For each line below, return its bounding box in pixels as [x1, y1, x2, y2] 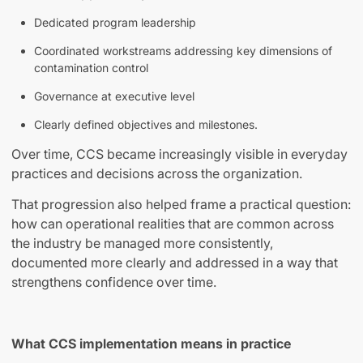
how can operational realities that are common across [11, 216, 334, 233]
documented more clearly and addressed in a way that [11, 254, 338, 271]
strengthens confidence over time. [11, 274, 216, 291]
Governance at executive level [34, 89, 194, 104]
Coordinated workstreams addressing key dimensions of [34, 44, 332, 58]
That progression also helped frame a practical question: [11, 196, 351, 213]
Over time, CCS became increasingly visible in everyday [11, 146, 348, 163]
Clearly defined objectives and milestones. [34, 117, 258, 132]
